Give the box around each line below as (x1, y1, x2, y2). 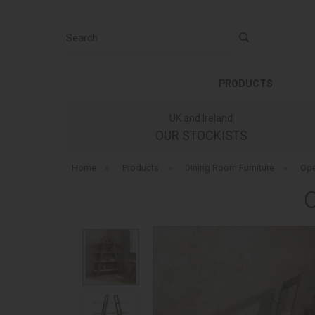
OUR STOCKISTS (155, 128, 247, 143)
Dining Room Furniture (185, 162, 275, 173)
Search (67, 25, 95, 37)
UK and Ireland (169, 112, 233, 124)
